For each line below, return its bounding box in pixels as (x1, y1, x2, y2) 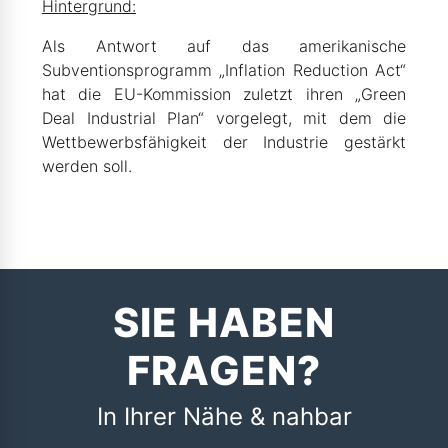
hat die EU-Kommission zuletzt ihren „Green (42, 84, 406, 104)
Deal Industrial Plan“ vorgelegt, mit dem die (42, 108, 406, 128)
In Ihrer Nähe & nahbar (96, 402, 352, 431)
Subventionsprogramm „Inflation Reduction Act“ (42, 60, 406, 80)
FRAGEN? (127, 346, 321, 395)
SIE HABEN (113, 298, 335, 347)
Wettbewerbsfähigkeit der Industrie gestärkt (42, 132, 406, 152)
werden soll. (42, 156, 132, 176)
